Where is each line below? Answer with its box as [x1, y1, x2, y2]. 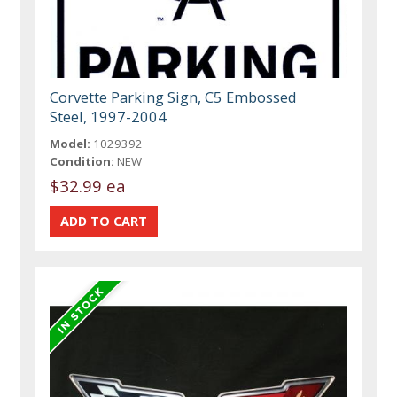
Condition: [50, 152, 115, 169]
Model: [50, 135, 91, 152]
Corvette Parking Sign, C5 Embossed [50, 86, 298, 107]
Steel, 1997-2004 [50, 105, 167, 127]
